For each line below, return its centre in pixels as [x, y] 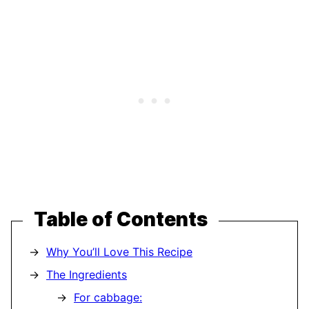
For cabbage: [108, 298]
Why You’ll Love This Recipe [119, 252]
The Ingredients [87, 275]
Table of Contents [121, 220]
